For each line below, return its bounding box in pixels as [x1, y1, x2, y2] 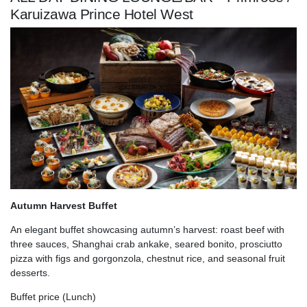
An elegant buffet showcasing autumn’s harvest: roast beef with [10, 223, 284, 235]
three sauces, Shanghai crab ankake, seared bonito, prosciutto [10, 238, 282, 249]
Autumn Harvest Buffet [10, 199, 117, 211]
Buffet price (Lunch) [10, 291, 96, 302]
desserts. [10, 267, 50, 278]
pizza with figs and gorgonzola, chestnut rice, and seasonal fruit [10, 252, 285, 264]
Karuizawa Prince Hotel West [10, 6, 193, 23]
